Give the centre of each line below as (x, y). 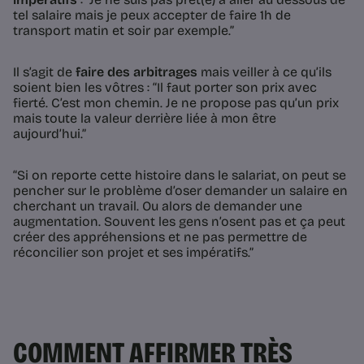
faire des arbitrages (136, 72)
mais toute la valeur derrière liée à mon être (145, 119)
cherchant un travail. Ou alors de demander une (158, 206)
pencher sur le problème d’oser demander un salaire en (180, 191)
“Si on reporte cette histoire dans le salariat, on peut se (180, 175)
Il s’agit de (44, 72)
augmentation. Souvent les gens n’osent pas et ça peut (179, 222)
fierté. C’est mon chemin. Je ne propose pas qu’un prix (176, 103)
